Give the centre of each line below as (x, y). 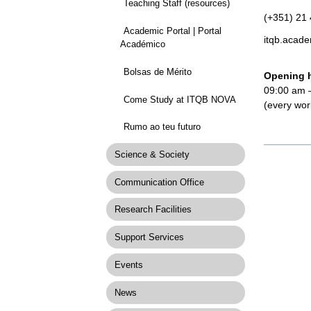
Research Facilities (153, 210)
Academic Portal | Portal (172, 31)
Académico (142, 44)
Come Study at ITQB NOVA (179, 99)
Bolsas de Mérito (157, 72)
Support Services (149, 237)
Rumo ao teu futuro (162, 127)
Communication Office (159, 182)
